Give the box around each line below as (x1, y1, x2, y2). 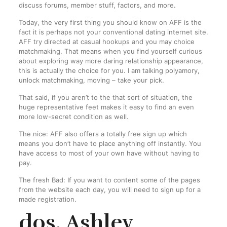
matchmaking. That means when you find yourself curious (18, 47, 202, 55)
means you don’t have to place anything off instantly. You (18, 139, 201, 147)
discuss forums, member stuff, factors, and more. (18, 1, 176, 9)
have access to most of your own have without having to (18, 149, 200, 157)
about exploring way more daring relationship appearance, (18, 57, 203, 65)
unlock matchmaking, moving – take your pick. (18, 76, 164, 84)
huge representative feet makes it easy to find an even (18, 103, 194, 111)
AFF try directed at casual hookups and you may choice (18, 37, 195, 46)
